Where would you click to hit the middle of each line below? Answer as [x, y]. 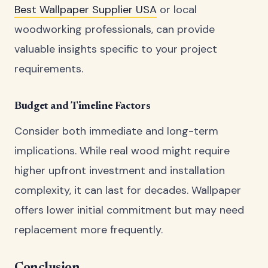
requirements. [49, 68]
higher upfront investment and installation [120, 170]
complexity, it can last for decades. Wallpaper [128, 190]
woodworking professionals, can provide [115, 29]
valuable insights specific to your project [116, 49]
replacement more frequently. [89, 229]
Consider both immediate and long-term [116, 131]
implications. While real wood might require [122, 150]
